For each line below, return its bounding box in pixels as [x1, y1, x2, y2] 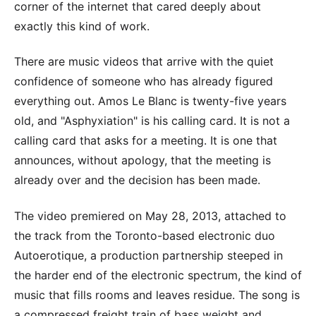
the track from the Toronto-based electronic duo [14, 228, 275, 243]
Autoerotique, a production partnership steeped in [14, 248, 283, 262]
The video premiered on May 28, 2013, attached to [14, 208, 286, 223]
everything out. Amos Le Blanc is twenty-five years [14, 94, 286, 109]
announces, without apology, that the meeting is [14, 153, 271, 168]
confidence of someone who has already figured [14, 74, 273, 89]
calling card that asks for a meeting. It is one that [14, 133, 277, 148]
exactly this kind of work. [14, 18, 150, 33]
